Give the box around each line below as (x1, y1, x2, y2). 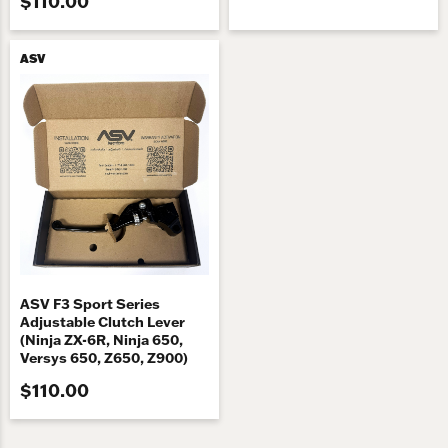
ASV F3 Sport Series (20, 295, 160, 314)
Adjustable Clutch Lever (20, 313, 185, 332)
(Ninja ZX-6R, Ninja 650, (20, 331, 183, 350)
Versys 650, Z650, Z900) (20, 349, 188, 368)
